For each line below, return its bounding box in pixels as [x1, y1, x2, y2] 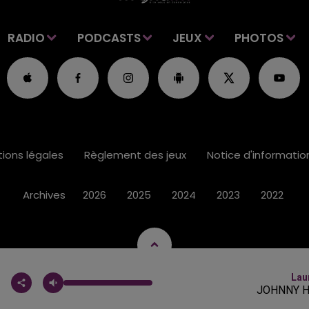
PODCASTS [77, 29, 141, 46]
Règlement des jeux [83, 147, 186, 162]
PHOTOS [235, 29, 284, 46]
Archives [22, 187, 66, 202]
